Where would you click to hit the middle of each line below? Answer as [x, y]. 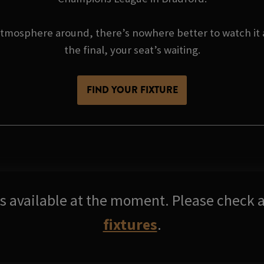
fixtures [130, 224]
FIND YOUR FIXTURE [132, 90]
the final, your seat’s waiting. [132, 50]
